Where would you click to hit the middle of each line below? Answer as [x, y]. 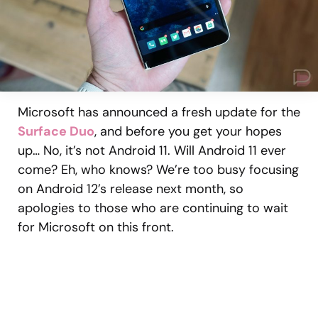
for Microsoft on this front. [96, 227]
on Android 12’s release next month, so [131, 189]
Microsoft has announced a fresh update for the [159, 113]
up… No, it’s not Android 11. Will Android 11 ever [152, 151]
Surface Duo [56, 132]
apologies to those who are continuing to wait [153, 208]
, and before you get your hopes [188, 132]
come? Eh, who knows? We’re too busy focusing [158, 170]
